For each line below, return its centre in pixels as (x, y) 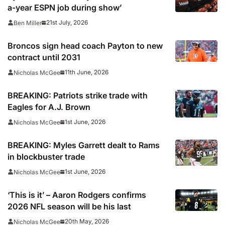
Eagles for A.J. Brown (49, 107)
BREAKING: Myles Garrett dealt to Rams (84, 145)
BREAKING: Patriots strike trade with (78, 95)
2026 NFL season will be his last (69, 206)
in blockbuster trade (46, 156)
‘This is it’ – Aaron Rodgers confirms (77, 195)
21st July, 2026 (67, 23)
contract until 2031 (44, 57)
